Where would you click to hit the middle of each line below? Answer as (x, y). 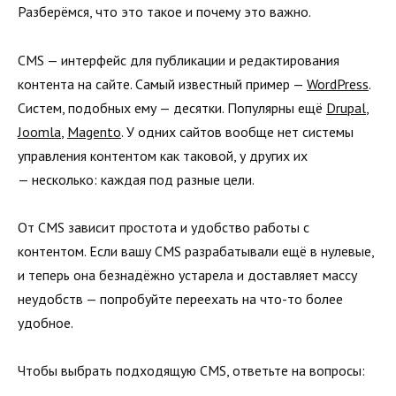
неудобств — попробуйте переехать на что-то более (180, 298)
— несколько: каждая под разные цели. (136, 179)
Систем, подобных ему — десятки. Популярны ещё (172, 107)
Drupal (346, 107)
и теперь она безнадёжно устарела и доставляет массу (187, 274)
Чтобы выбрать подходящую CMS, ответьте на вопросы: (191, 370)
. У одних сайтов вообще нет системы (237, 131)
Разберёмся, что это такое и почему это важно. (164, 12)
